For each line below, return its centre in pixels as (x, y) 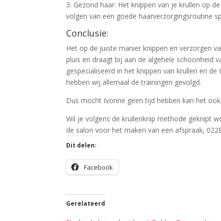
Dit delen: (82, 145)
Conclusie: (88, 33)
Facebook (99, 167)
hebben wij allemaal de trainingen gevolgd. (134, 82)
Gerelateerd (86, 203)
